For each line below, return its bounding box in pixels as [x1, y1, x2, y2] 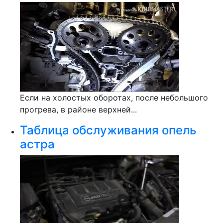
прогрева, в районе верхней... [20, 105, 137, 114]
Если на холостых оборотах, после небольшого [20, 93, 208, 103]
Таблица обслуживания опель [20, 123, 197, 137]
